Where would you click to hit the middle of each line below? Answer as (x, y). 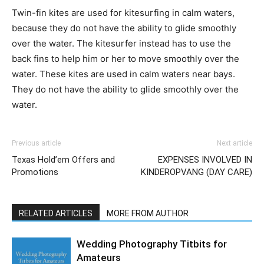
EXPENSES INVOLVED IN (205, 159)
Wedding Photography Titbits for (152, 244)
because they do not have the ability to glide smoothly (124, 28)
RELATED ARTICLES (56, 213)
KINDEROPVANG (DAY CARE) (197, 172)
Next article (235, 143)
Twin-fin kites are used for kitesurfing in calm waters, (123, 12)
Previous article (36, 143)
